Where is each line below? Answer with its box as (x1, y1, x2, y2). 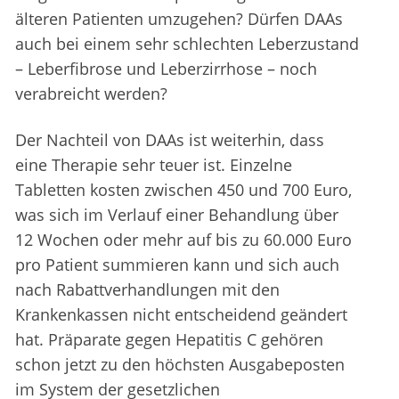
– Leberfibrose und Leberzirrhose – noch (15, 58, 317, 80)
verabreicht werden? (15, 83, 167, 105)
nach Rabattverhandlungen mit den (15, 279, 280, 301)
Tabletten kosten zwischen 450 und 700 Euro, (15, 179, 352, 201)
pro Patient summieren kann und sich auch (15, 254, 339, 276)
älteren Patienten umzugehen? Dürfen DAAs (15, 8, 343, 30)
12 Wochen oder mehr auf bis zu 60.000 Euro (15, 229, 352, 251)
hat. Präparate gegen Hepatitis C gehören (15, 329, 323, 351)
